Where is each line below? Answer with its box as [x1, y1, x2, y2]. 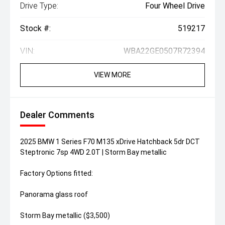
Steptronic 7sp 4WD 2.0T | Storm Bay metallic [20, 148, 167, 157]
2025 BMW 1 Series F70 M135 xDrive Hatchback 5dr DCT [20, 138, 200, 146]
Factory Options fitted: [20, 169, 93, 178]
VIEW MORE [94, 71, 131, 79]
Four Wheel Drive [145, 1, 205, 11]
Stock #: [20, 24, 51, 34]
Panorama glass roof [20, 190, 88, 199]
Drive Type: [20, 1, 58, 11]
